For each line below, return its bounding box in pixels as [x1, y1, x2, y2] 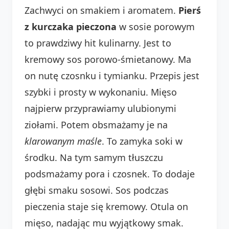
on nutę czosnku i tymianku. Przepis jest [25, 69, 199, 82]
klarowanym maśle [25, 134, 102, 147]
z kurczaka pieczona [25, 20, 117, 33]
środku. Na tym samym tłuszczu [25, 151, 163, 164]
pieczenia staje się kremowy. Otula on [25, 200, 188, 213]
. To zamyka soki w [102, 134, 182, 147]
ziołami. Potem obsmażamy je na [25, 118, 168, 131]
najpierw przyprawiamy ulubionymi [25, 102, 176, 114]
